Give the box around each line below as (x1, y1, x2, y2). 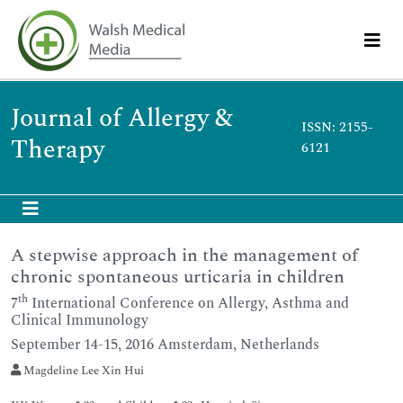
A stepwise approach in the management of (11, 242, 358, 269)
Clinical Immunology (11, 309, 148, 331)
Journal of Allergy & (11, 99, 233, 138)
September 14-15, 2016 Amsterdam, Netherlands (11, 334, 319, 355)
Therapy (11, 130, 104, 169)
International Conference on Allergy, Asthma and (28, 292, 349, 314)
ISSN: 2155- (300, 117, 373, 138)
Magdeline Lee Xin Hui (21, 362, 144, 380)
